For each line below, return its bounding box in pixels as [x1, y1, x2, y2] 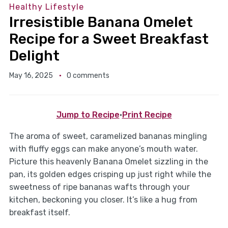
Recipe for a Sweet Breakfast [9, 31, 209, 48]
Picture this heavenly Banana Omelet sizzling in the [9, 157, 208, 167]
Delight [9, 47, 60, 65]
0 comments [66, 71, 109, 80]
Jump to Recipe [56, 110, 120, 120]
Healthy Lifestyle [9, 2, 84, 12]
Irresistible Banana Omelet [9, 14, 193, 31]
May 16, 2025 [9, 71, 53, 80]
